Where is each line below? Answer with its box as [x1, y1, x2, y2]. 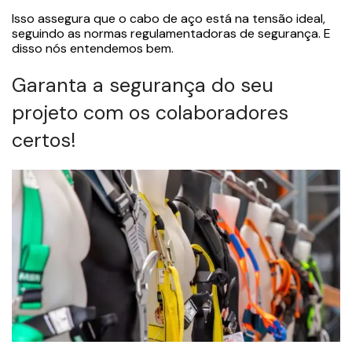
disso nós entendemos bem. [12, 39, 174, 57]
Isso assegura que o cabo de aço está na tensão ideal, [12, 9, 325, 27]
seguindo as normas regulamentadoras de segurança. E [12, 24, 331, 42]
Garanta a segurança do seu [12, 71, 273, 98]
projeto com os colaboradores [12, 99, 288, 126]
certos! [12, 126, 76, 153]
